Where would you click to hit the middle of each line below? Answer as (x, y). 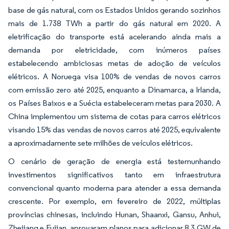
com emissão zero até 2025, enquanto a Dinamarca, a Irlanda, (114, 90)
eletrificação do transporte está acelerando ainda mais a (114, 37)
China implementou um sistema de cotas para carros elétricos (114, 116)
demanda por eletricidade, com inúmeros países (114, 50)
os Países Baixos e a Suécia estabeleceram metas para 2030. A (114, 103)
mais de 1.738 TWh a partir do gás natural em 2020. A (114, 23)
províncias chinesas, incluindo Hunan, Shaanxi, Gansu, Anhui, (114, 214)
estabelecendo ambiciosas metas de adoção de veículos (114, 63)
